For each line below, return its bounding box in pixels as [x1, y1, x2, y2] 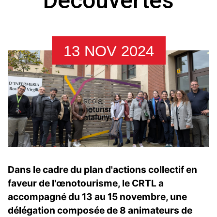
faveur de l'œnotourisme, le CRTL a [8, 177, 164, 189]
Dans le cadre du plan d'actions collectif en [8, 164, 197, 176]
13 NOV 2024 [63, 42, 154, 60]
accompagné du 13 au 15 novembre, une [8, 191, 187, 203]
